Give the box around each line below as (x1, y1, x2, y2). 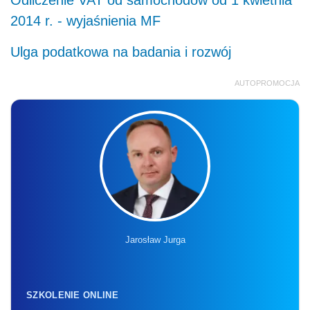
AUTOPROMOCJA (235, 78, 300, 87)
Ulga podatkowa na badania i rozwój (10, 44, 231, 60)
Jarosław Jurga (125, 234, 185, 245)
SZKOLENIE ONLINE (26, 289, 118, 300)
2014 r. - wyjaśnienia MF (10, 12, 161, 28)
